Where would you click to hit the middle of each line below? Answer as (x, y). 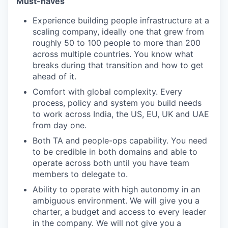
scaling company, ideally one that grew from (118, 32)
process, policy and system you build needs (117, 103)
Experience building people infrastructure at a (121, 20)
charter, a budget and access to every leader (119, 212)
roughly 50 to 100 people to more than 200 (117, 43)
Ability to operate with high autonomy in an (116, 189)
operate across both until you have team (111, 163)
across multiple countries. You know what (113, 54)
